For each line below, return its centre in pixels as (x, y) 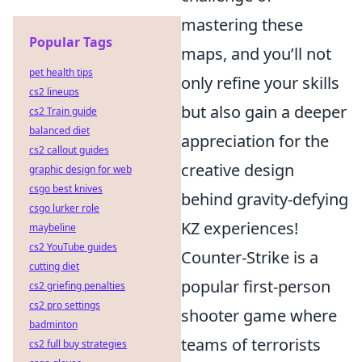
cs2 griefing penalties (77, 286)
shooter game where (259, 316)
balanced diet (59, 130)
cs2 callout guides (69, 150)
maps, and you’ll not (256, 54)
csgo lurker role (64, 208)
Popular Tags (71, 42)
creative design (238, 170)
